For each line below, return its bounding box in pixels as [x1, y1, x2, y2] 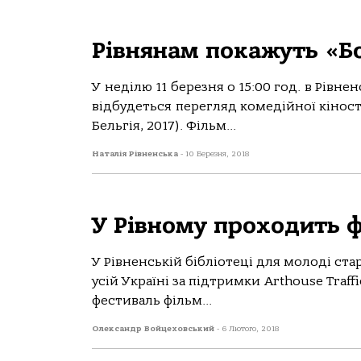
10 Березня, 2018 [185, 149, 250, 159]
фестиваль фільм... [92, 293, 212, 308]
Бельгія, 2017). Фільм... [92, 118, 236, 133]
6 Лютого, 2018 [222, 324, 280, 334]
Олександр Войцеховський [92, 324, 217, 334]
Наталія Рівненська [92, 149, 180, 159]
